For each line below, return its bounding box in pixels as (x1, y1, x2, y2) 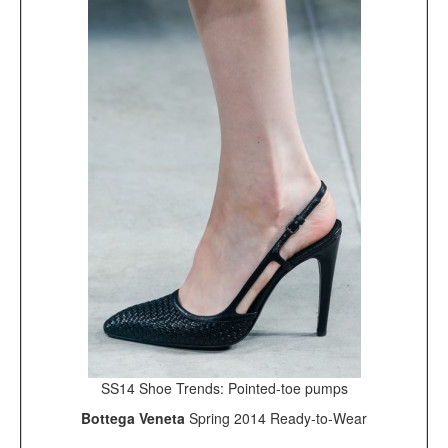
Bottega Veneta (81, 407, 189, 428)
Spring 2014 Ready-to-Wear (189, 407, 367, 428)
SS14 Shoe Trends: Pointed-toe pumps (100, 377, 348, 398)
